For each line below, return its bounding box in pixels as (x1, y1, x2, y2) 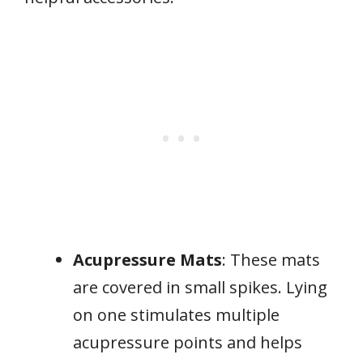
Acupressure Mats (73, 248, 222, 271)
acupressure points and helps (73, 331, 302, 353)
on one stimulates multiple (73, 303, 280, 326)
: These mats (222, 248, 320, 271)
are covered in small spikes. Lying (73, 275, 327, 298)
